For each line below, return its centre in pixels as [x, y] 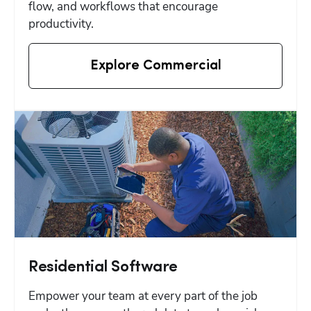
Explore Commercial [155, 66]
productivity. [61, 24]
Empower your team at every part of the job [143, 296]
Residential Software [103, 268]
